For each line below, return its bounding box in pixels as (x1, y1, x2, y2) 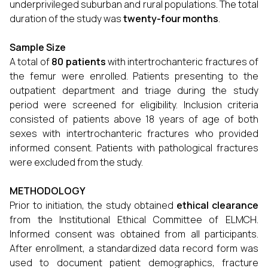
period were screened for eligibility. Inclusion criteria (10, 98, 258, 111)
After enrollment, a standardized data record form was (10, 242, 258, 255)
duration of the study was (10, 12, 123, 25)
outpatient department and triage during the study (10, 84, 258, 97)
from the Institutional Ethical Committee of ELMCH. (10, 213, 258, 226)
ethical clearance (176, 199, 259, 212)
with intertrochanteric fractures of (105, 55, 258, 68)
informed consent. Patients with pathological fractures (10, 141, 258, 154)
